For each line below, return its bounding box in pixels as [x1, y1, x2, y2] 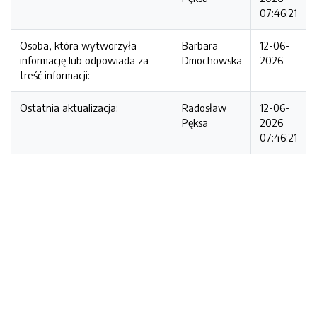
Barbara [182, 39, 218, 52]
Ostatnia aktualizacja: [20, 101, 118, 114]
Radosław [182, 101, 226, 114]
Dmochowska [182, 54, 242, 67]
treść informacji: [20, 69, 90, 81]
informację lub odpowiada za [20, 54, 149, 67]
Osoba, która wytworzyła [20, 39, 137, 52]
